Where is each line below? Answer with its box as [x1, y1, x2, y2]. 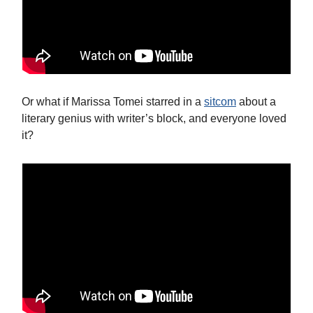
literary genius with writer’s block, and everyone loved [22, 112, 286, 125]
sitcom [204, 96, 236, 108]
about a [236, 96, 276, 108]
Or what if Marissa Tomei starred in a [22, 96, 204, 108]
